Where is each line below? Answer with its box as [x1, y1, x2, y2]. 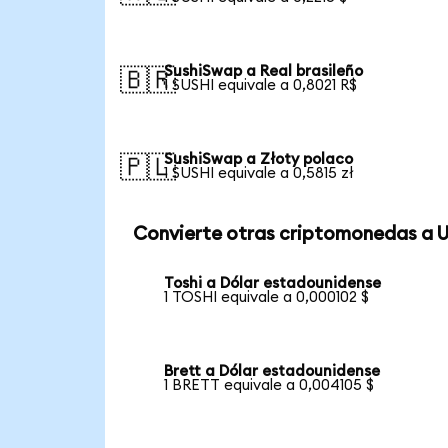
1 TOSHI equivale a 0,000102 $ [164, 290, 370, 306]
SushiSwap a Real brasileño [164, 63, 364, 79]
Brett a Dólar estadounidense [164, 363, 381, 379]
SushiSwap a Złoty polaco [164, 151, 354, 167]
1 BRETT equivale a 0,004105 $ [164, 377, 375, 393]
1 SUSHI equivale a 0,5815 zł [164, 165, 355, 181]
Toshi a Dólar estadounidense [164, 276, 382, 292]
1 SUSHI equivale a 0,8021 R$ [164, 77, 358, 93]
